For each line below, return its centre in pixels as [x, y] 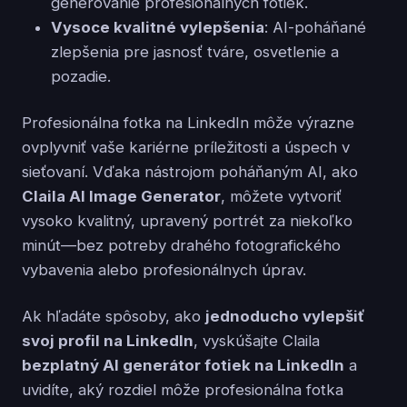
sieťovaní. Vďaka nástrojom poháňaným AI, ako [190, 171]
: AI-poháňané [315, 27]
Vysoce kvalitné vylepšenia [158, 27]
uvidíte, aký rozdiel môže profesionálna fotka [183, 389]
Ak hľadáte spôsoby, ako [114, 316]
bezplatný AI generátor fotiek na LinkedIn [183, 365]
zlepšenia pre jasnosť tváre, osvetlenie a [195, 51]
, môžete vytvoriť [281, 196]
